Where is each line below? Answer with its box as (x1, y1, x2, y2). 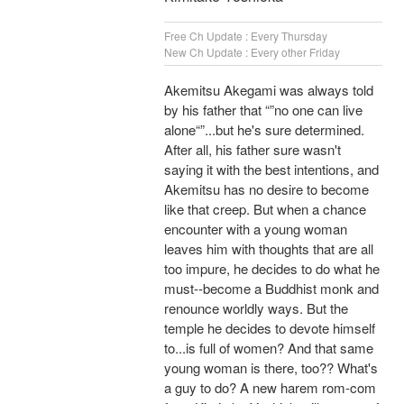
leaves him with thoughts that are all (164, 239, 373, 259)
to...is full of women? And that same (164, 338, 373, 358)
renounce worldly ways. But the (164, 298, 348, 318)
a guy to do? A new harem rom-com (164, 378, 376, 398)
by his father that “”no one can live (164, 100, 363, 120)
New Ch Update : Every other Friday (164, 44, 340, 60)
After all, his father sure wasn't (164, 140, 341, 160)
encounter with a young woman (164, 219, 347, 239)
